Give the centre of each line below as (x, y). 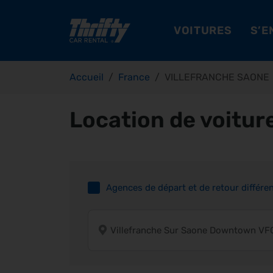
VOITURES (203, 30)
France (134, 77)
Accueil (87, 77)
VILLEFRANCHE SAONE (217, 77)
